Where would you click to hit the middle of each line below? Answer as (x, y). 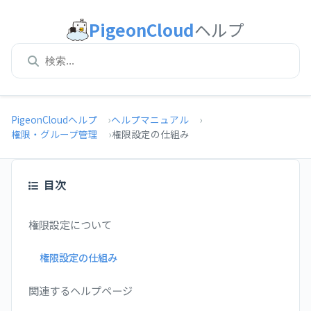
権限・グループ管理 (54, 134)
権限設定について (70, 224)
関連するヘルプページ (81, 290)
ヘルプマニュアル (150, 119)
